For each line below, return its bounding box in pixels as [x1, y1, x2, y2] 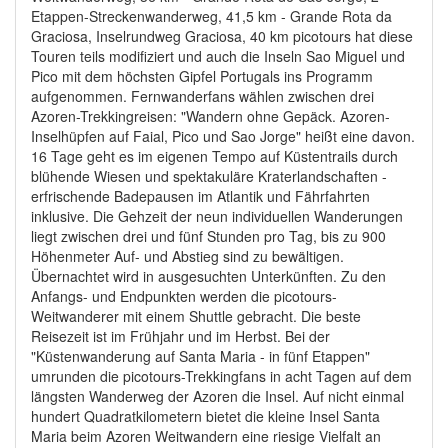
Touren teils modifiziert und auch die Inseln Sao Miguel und [31, 46, 405, 67]
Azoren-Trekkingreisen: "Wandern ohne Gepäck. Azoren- [31, 106, 390, 127]
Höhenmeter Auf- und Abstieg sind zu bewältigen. [31, 246, 344, 267]
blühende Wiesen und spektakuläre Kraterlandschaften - [31, 166, 387, 187]
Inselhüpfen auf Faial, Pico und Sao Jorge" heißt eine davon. [31, 126, 415, 147]
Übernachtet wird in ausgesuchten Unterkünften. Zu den [31, 266, 386, 287]
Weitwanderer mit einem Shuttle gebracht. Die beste [31, 306, 361, 327]
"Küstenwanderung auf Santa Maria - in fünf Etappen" [31, 346, 370, 367]
